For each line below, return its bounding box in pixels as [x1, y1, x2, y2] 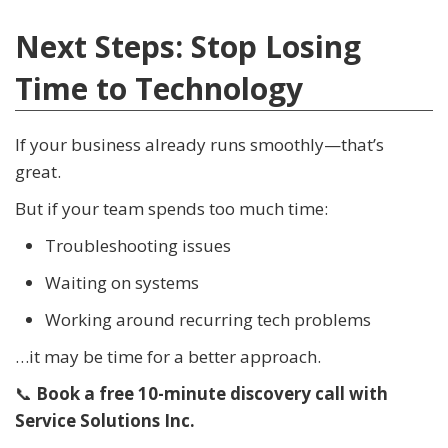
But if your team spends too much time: [15, 197, 328, 221]
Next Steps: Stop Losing [15, 26, 361, 68]
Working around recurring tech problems [45, 308, 371, 332]
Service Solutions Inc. [15, 409, 195, 433]
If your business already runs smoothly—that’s [15, 133, 384, 157]
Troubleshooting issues [45, 234, 231, 258]
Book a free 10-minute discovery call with [36, 382, 388, 406]
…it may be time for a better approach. [15, 345, 321, 369]
